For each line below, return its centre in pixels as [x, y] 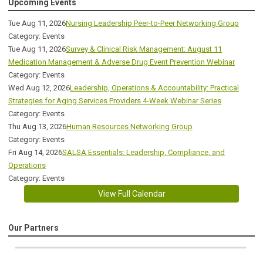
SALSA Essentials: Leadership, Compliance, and [144, 152]
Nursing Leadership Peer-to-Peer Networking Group [152, 23]
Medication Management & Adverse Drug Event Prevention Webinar [122, 62]
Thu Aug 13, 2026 [37, 126]
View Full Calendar [131, 193]
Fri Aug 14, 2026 [35, 152]
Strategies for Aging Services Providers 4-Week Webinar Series [115, 100]
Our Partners [33, 227]
